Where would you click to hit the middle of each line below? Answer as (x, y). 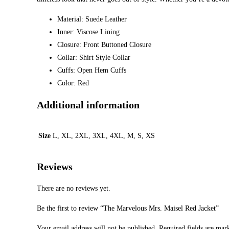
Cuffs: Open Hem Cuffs (92, 70)
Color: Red (73, 83)
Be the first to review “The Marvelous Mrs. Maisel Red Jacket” (128, 209)
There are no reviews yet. (74, 189)
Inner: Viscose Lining (88, 32)
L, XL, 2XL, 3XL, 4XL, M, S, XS (104, 135)
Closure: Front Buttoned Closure (104, 44)
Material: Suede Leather (92, 19)
